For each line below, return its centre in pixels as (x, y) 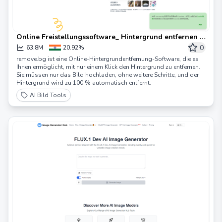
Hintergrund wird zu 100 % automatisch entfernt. (84, 83)
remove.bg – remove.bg (55, 47)
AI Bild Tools (48, 95)
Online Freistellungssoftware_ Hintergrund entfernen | (109, 37)
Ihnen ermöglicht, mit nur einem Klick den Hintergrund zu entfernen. (108, 67)
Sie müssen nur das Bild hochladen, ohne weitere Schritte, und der (108, 75)
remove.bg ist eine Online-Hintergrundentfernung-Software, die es (108, 59)
